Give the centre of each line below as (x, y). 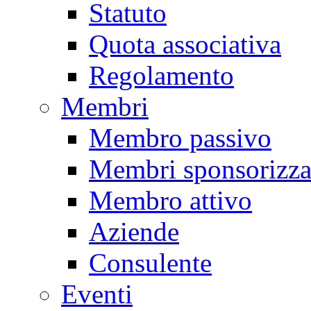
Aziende (134, 232)
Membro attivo (170, 201)
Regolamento (161, 76)
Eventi (97, 294)
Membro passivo (180, 138)
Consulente (150, 263)
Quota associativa (185, 44)
